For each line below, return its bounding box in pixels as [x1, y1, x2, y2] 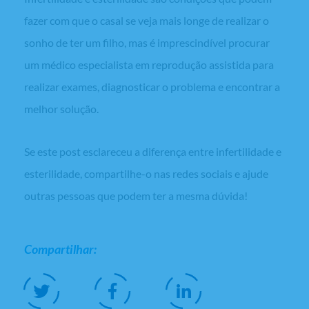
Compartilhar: [24, 241, 97, 257]
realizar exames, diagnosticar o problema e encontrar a [24, 80, 280, 94]
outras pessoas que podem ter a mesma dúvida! [24, 189, 248, 203]
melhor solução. [24, 102, 99, 116]
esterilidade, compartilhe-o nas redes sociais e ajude [24, 167, 268, 181]
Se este [24, 145, 59, 159]
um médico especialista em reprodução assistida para [24, 58, 274, 72]
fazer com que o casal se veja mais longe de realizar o [24, 14, 269, 28]
